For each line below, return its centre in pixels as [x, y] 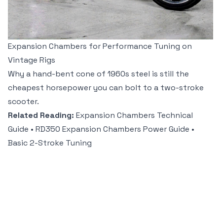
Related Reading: [41, 115]
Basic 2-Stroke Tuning [50, 143]
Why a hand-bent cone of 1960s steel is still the [98, 74]
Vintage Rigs [32, 60]
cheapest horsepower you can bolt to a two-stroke [106, 88]
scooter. [23, 102]
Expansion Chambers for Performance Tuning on [100, 46]
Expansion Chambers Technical [134, 115]
